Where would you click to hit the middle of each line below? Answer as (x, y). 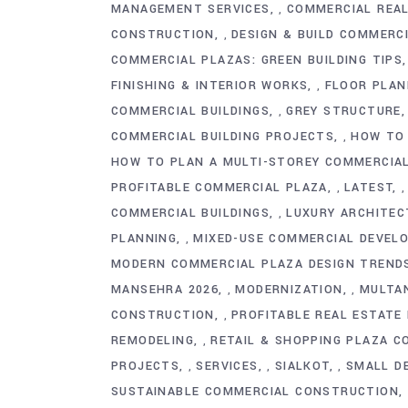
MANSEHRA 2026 (165, 289)
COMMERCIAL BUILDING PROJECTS (223, 136)
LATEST (369, 187)
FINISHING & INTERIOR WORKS (210, 85)
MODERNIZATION (289, 289)
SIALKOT (302, 366)
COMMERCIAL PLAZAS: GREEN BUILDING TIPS (257, 60)
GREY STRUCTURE (344, 111)
